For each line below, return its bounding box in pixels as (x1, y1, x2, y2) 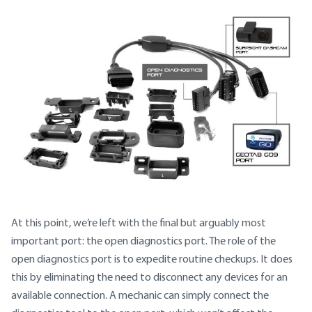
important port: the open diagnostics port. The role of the (11, 234, 276, 248)
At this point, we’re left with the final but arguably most (11, 216, 266, 230)
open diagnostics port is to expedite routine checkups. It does (11, 252, 292, 266)
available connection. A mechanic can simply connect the (11, 288, 269, 302)
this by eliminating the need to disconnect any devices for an (11, 270, 288, 284)
